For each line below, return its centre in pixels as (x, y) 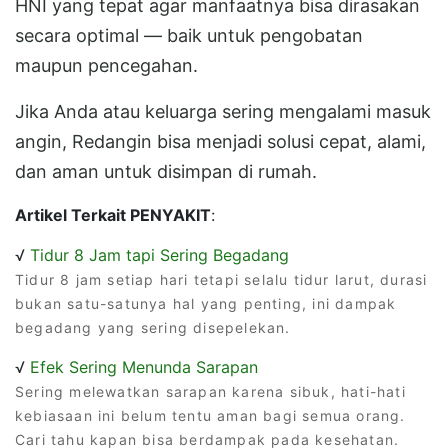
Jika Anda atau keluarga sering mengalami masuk (223, 111)
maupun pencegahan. (106, 65)
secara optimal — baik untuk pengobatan (189, 35)
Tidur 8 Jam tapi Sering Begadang (159, 254)
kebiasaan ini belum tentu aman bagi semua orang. (210, 415)
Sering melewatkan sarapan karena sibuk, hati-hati (210, 391)
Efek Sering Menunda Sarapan (144, 366)
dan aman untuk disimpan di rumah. (166, 171)
